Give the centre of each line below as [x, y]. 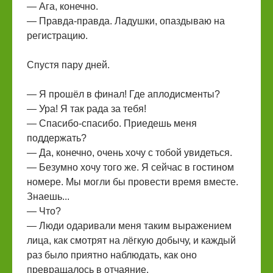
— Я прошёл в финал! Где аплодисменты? [123, 94]
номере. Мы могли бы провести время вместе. [133, 182]
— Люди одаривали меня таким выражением [129, 226]
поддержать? [57, 138]
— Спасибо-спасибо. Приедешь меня [112, 123]
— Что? [44, 211]
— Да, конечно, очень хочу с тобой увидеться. [129, 153]
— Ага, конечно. [62, 6]
